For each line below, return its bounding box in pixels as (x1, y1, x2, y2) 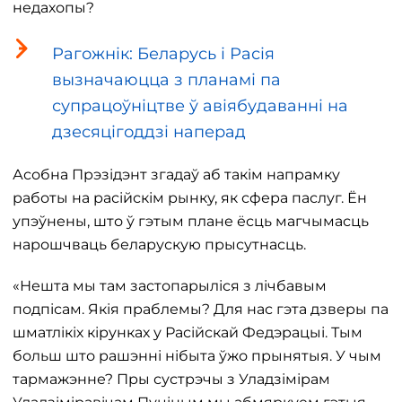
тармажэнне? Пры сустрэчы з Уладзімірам (13, 371, 330, 388)
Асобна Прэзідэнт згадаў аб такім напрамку (13, 166, 340, 183)
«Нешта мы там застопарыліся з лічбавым (13, 277, 327, 294)
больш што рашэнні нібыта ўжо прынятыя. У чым (13, 347, 381, 364)
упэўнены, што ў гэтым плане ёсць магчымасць (13, 213, 369, 230)
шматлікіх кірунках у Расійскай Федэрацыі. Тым (13, 324, 363, 341)
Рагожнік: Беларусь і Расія (52, 44, 275, 64)
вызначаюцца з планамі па (52, 70, 281, 90)
